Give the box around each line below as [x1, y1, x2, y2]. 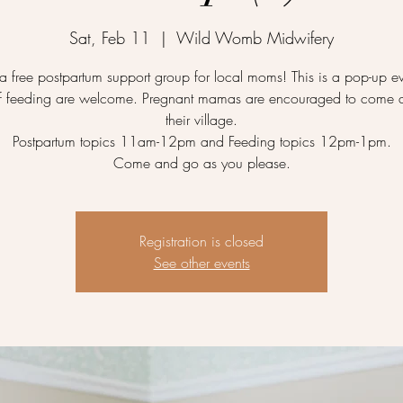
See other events [153, 252, 250, 273]
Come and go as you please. [112, 152, 291, 173]
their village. [166, 109, 237, 130]
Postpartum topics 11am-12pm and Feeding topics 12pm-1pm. [12, 130, 391, 151]
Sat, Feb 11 [69, 26, 150, 49]
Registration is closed [139, 230, 264, 251]
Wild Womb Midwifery [176, 26, 334, 49]
